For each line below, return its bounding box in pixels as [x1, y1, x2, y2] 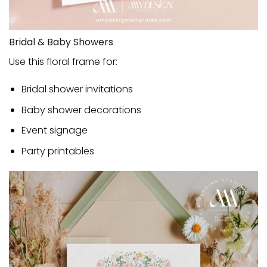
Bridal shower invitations [21, 82, 133, 97]
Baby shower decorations [21, 103, 141, 117]
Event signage [21, 123, 88, 138]
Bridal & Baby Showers [9, 35, 113, 49]
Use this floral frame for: [9, 55, 117, 69]
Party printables [21, 144, 94, 158]
